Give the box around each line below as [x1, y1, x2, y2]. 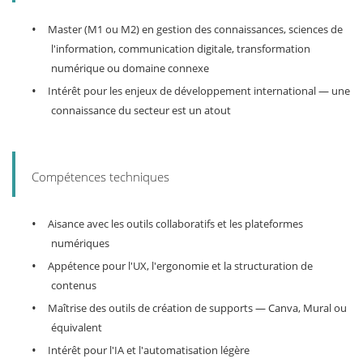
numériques [51, 236, 109, 251]
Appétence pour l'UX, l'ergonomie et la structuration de [48, 258, 313, 274]
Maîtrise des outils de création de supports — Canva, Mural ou [48, 301, 347, 316]
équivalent [51, 320, 102, 335]
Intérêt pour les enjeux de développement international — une [48, 83, 350, 99]
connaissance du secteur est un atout [51, 103, 231, 118]
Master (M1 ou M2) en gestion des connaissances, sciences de [48, 22, 343, 37]
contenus [51, 278, 96, 293]
